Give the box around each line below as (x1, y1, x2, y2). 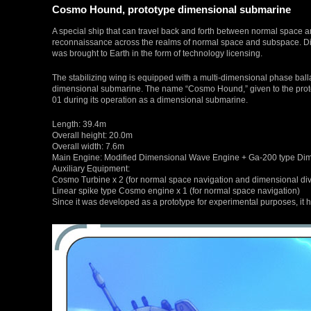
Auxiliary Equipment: (52, 163, 130, 173)
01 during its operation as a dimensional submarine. (52, 94, 248, 104)
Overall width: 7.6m (52, 141, 124, 151)
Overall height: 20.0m (52, 130, 133, 140)
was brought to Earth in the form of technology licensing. (52, 48, 262, 58)
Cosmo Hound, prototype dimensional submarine (52, 3, 291, 15)
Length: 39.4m (52, 119, 106, 128)
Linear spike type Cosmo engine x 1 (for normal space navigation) (52, 185, 300, 195)
